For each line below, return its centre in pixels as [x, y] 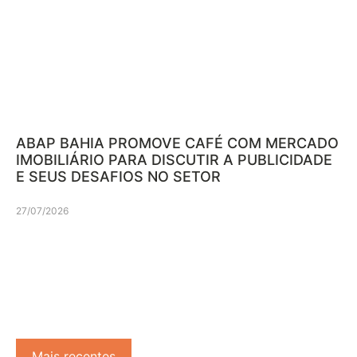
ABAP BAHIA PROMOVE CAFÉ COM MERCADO [177, 143]
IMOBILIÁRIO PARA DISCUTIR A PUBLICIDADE [174, 160]
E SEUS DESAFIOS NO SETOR [118, 177]
